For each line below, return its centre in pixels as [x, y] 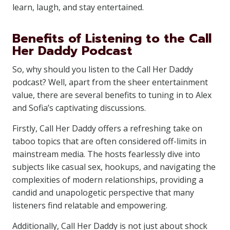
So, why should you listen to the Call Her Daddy [103, 69]
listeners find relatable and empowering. [90, 205]
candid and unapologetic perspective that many [103, 193]
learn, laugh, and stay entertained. [78, 7]
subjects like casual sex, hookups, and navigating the [114, 167]
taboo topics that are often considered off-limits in [109, 141]
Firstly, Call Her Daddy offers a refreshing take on [107, 128]
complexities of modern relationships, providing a [108, 180]
